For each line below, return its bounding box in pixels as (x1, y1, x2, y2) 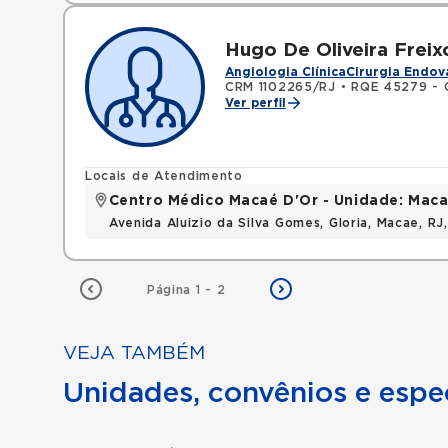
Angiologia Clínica (224, 66, 346, 78)
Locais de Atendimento (84, 170, 243, 182)
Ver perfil (224, 97, 286, 109)
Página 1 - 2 (146, 284, 226, 296)
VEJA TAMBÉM (62, 344, 205, 363)
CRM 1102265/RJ (224, 81, 336, 93)
